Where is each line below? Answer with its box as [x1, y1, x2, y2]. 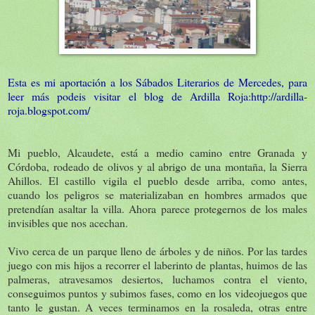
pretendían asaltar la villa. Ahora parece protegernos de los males [8, 200, 307, 216]
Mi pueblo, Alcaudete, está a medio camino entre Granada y [8, 144, 307, 160]
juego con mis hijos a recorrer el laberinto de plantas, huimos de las [8, 257, 307, 272]
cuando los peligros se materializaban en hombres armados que [8, 186, 307, 202]
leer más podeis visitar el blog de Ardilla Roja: [8, 88, 251, 103]
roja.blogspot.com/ [8, 102, 90, 117]
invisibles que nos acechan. [8, 214, 128, 230]
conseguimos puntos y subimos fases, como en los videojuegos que [8, 285, 307, 300]
